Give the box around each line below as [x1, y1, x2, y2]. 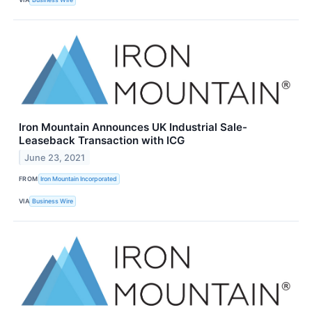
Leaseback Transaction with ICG [19, 133, 185, 147]
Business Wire [32, 197, 74, 205]
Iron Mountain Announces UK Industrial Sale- [19, 120, 247, 134]
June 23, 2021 [24, 152, 86, 163]
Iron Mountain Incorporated [40, 175, 118, 183]
